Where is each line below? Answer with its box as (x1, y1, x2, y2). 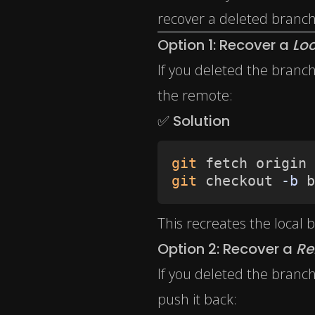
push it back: (157, 290, 237, 309)
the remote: (157, 86, 233, 105)
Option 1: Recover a (157, 35, 292, 56)
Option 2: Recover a (157, 239, 296, 259)
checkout (197, 172, 281, 190)
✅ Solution (157, 111, 230, 131)
